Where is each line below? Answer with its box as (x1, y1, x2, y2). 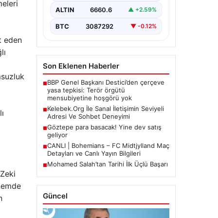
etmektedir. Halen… (54, 9, 113, 17)
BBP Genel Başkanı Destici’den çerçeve (47, 78, 164, 86)
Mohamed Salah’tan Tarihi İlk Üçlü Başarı (47, 160, 168, 168)
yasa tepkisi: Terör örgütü (47, 86, 125, 94)
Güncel (42, 191, 68, 200)
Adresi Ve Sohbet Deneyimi (47, 112, 130, 120)
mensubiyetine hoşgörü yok (47, 93, 132, 102)
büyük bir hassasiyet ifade (54, 1, 133, 9)
